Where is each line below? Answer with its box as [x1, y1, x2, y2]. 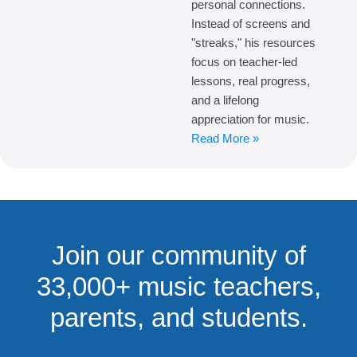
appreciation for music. [191, 112, 309, 127]
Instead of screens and [191, 17, 310, 31]
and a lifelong [191, 93, 259, 108]
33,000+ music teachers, [36, 272, 321, 302]
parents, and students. [49, 303, 308, 333]
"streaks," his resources [191, 36, 316, 50]
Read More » [191, 131, 259, 146]
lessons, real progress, [191, 74, 310, 88]
